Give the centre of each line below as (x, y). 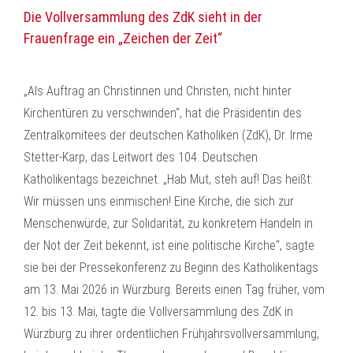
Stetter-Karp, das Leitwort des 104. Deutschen (141, 157)
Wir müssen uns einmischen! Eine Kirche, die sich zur (159, 201)
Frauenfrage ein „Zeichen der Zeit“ (123, 38)
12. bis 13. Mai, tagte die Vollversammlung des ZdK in (158, 312)
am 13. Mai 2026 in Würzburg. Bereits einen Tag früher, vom (174, 290)
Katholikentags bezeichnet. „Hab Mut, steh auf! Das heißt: (168, 179)
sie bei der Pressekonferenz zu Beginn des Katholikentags (171, 268)
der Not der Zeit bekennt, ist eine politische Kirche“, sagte (169, 245)
